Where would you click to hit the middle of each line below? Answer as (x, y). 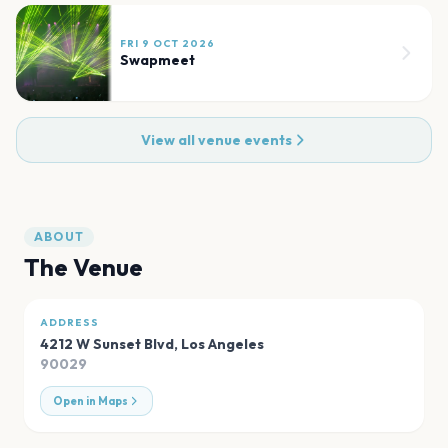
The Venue (83, 266)
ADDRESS (69, 322)
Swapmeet (157, 59)
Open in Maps (90, 400)
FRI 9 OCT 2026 (167, 43)
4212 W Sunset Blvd (107, 343)
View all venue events (216, 139)
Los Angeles (222, 343)
